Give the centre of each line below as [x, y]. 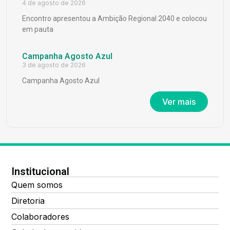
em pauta [38, 30]
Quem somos [37, 185]
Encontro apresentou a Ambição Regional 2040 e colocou [114, 19]
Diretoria [28, 201]
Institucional [40, 172]
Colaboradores [40, 217]
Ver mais [179, 102]
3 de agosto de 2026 [54, 65]
